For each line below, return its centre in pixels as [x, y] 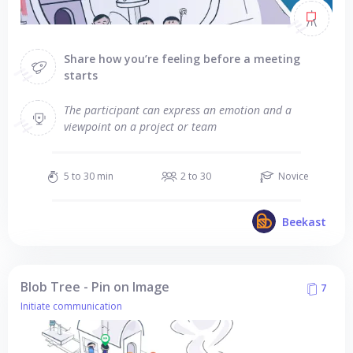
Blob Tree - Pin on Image [95, 287]
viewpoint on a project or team [140, 126]
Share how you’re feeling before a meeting [182, 58]
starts [81, 75]
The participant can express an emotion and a [178, 110]
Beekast [304, 221]
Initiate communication [71, 306]
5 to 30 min [88, 176]
